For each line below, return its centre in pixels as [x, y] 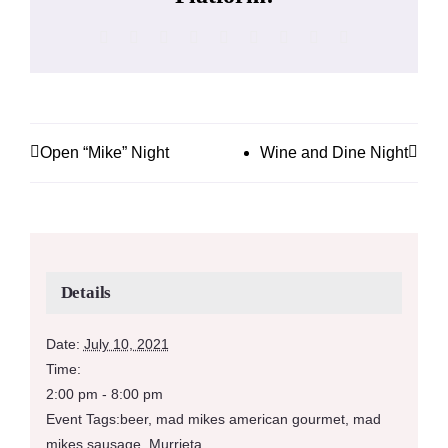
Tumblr [281, 37]
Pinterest [315, 37]
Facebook [139, 37]
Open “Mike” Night [104, 152]
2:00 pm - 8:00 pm [104, 394]
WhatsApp [262, 37]
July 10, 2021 [126, 344]
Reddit [189, 37]
